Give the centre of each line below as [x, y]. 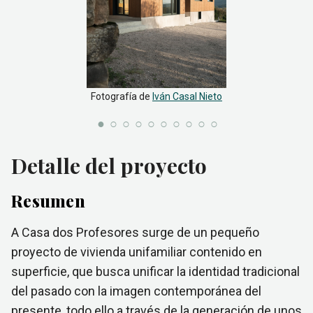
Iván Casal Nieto [187, 96]
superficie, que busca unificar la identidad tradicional [155, 271]
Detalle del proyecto [109, 166]
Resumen [48, 201]
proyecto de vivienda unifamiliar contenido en [137, 252]
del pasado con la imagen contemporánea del [136, 291]
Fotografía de [121, 96]
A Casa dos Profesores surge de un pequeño [135, 232]
